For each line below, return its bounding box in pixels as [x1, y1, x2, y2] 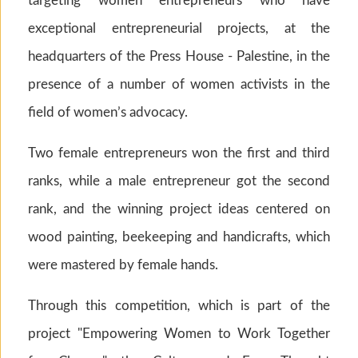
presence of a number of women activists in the [28, 77, 330, 91]
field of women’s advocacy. [28, 105, 188, 119]
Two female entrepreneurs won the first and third [28, 145, 330, 160]
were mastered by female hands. [28, 257, 218, 272]
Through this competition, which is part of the [28, 298, 330, 312]
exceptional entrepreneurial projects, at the [28, 21, 330, 35]
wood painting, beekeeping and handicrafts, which [28, 229, 330, 244]
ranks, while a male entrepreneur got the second [28, 173, 330, 188]
